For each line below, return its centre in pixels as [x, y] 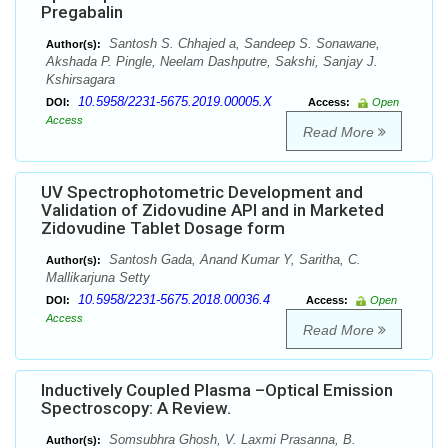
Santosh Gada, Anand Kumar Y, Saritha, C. [233, 260]
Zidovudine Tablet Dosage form [163, 228]
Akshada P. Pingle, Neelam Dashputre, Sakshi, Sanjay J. [212, 62]
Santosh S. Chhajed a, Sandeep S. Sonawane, [242, 44]
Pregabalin [82, 12]
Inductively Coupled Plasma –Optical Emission [217, 390]
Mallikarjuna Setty [98, 278]
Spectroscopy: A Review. [136, 408]
